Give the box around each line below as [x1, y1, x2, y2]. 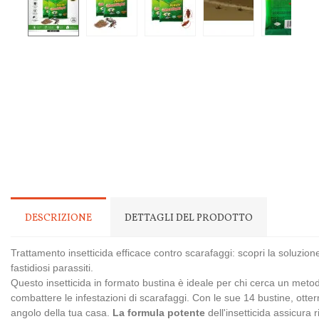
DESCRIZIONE [25, 211, 92, 225]
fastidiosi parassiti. [11, 262, 93, 273]
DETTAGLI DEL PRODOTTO [125, 211, 253, 225]
